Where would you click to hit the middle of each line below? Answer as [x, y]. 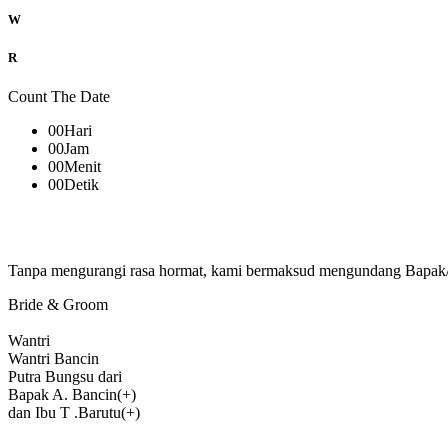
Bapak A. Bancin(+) [72, 394]
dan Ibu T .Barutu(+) [74, 412]
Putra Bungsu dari [65, 376]
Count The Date [59, 96]
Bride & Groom [58, 304]
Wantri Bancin [53, 358]
